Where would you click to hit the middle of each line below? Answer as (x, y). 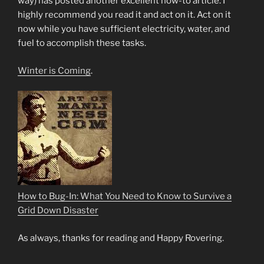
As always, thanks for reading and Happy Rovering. (121, 238)
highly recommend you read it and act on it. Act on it (124, 15)
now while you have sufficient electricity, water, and (124, 29)
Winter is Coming (54, 70)
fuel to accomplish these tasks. (82, 43)
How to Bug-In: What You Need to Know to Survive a (125, 197)
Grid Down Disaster (58, 211)
